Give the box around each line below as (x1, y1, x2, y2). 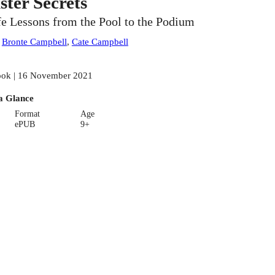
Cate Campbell (71, 36, 128, 47)
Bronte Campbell (1, 36, 67, 47)
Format (14, 109, 40, 118)
